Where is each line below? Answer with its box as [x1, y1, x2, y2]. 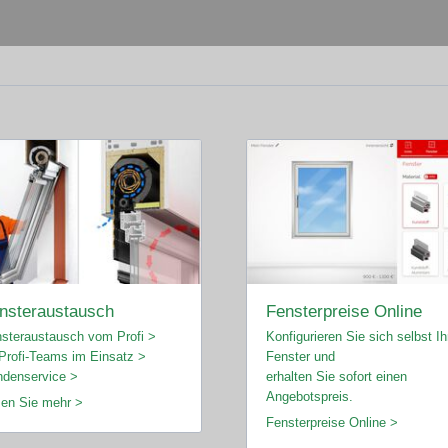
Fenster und [265, 349, 335, 365]
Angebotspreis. [265, 389, 353, 405]
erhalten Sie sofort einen [265, 369, 407, 385]
